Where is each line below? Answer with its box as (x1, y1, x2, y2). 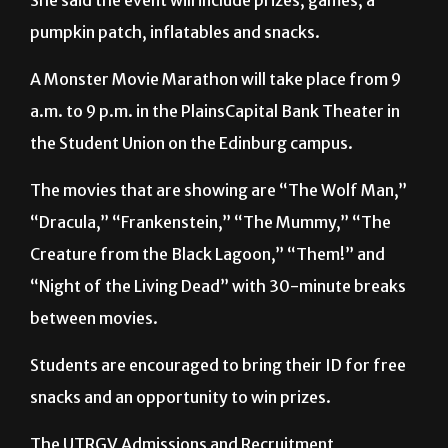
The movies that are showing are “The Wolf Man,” (30, 180, 407, 201)
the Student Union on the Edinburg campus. (30, 133, 353, 154)
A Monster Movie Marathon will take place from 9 (30, 69, 401, 90)
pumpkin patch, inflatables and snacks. (30, 22, 320, 43)
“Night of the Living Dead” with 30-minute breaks (30, 276, 406, 297)
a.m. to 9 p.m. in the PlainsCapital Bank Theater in (30, 101, 400, 122)
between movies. (30, 308, 161, 329)
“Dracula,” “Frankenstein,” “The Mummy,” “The (30, 212, 391, 233)
